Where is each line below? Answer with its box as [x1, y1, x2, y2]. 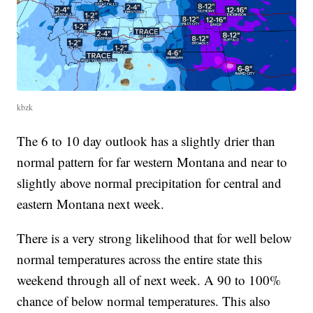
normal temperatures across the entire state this [17, 250, 263, 268]
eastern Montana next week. [17, 195, 165, 213]
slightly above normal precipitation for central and [17, 174, 282, 192]
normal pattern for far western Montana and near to [17, 153, 288, 171]
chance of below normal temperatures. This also [17, 292, 271, 310]
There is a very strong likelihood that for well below [17, 229, 293, 247]
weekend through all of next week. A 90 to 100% [17, 271, 282, 289]
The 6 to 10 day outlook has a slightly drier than [17, 132, 276, 150]
